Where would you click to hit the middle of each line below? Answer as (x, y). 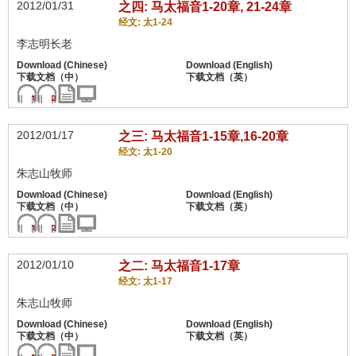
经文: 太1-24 (145, 22)
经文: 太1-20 (145, 152)
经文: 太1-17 (145, 281)
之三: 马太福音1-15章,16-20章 (203, 136)
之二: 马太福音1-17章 (179, 266)
